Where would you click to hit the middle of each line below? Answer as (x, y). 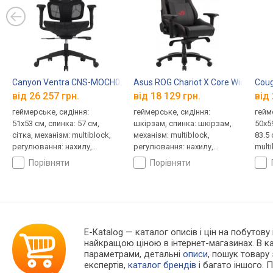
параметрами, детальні (134, 254)
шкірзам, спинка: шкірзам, (182, 124)
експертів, (106, 265)
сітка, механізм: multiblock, (62, 135)
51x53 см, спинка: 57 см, (56, 124)
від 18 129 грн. (167, 96)
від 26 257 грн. (46, 96)
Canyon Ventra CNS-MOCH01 (69, 82)
